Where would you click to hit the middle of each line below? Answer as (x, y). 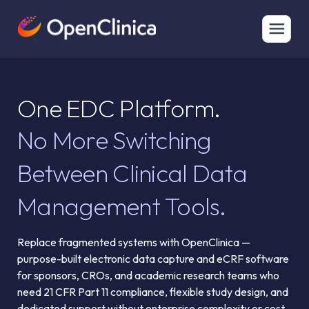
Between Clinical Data (132, 173)
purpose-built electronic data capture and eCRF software (153, 259)
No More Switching (114, 140)
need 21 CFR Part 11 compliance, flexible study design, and (153, 292)
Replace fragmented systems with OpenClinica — (134, 242)
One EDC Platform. (119, 108)
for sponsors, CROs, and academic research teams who (148, 275)
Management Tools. (122, 206)
